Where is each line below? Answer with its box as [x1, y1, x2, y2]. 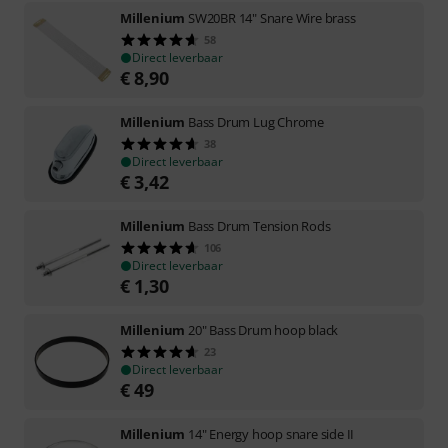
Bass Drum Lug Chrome [188, 112, 325, 131]
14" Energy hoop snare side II [188, 424, 355, 443]
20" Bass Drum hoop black [188, 320, 339, 339]
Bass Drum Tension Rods [188, 216, 331, 235]
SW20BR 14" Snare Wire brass [188, 8, 356, 27]
